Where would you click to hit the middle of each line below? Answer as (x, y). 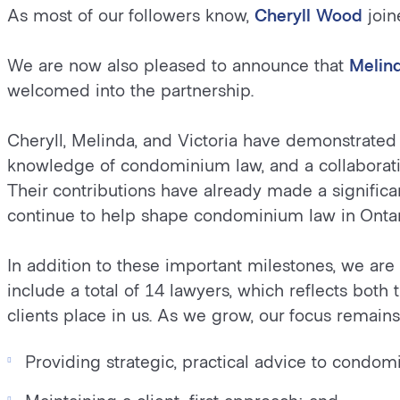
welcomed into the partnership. (131, 90)
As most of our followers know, (131, 15)
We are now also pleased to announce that (179, 65)
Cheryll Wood (309, 15)
